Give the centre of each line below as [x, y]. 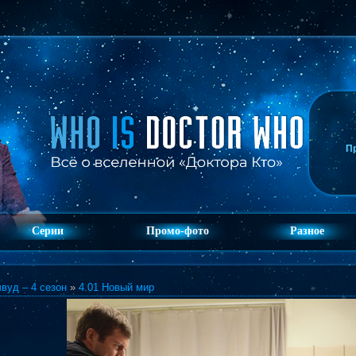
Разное [307, 231]
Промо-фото [177, 231]
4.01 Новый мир [116, 287]
